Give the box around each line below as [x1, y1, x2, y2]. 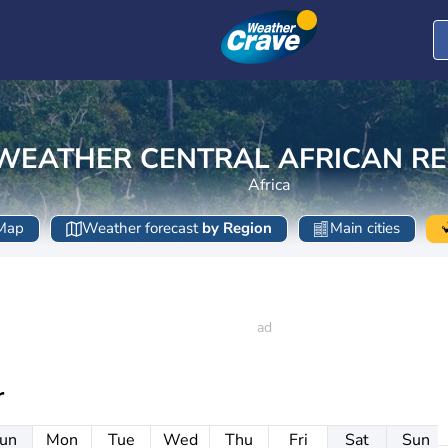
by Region [201, 218, 272, 239]
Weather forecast [81, 218, 202, 239]
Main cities [329, 218, 400, 239]
